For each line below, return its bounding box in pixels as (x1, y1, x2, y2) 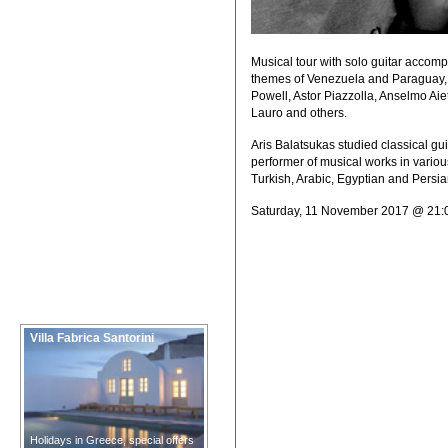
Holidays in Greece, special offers (30, 434, 194, 446)
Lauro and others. (251, 105, 347, 120)
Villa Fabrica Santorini (30, 331, 154, 345)
